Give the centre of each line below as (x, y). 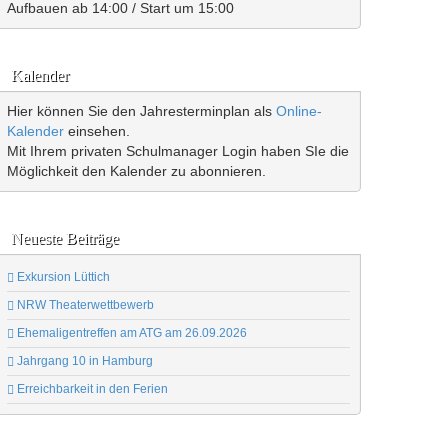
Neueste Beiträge (65, 239)
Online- (299, 111)
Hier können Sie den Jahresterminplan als (141, 111)
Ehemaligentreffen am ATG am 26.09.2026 (130, 333)
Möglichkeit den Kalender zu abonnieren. (136, 171)
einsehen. (97, 131)
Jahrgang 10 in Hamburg (83, 361)
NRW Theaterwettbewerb (84, 305)
